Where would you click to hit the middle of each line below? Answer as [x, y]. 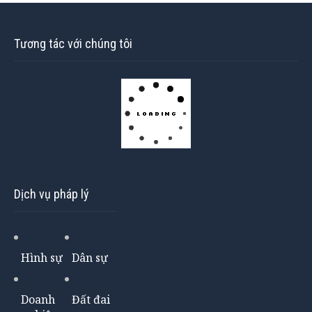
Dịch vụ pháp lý [52, 194]
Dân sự [90, 257]
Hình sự [42, 257]
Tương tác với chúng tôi [73, 43]
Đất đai [91, 299]
